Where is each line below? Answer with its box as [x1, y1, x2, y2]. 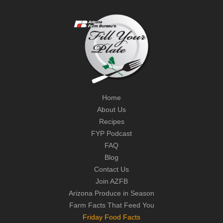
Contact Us [94, 165, 129, 173]
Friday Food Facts [83, 213, 140, 221]
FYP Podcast [91, 129, 132, 137]
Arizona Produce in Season [69, 189, 154, 197]
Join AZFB [95, 177, 128, 185]
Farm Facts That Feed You [69, 201, 154, 209]
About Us [97, 106, 126, 113]
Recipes [99, 117, 124, 125]
